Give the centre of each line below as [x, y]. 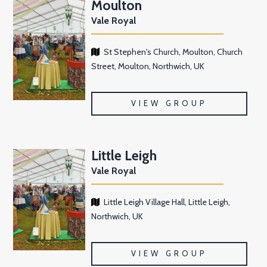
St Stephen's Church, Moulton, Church [173, 52]
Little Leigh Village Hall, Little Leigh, [167, 202]
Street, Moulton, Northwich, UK [148, 66]
